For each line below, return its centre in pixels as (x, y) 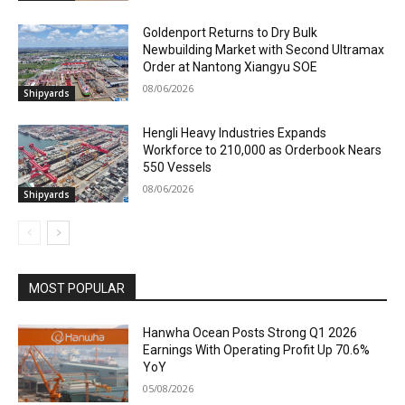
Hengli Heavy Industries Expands (235, 133)
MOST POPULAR (77, 288)
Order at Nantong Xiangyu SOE (231, 66)
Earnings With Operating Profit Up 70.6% (257, 349)
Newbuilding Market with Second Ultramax (264, 49)
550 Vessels (178, 168)
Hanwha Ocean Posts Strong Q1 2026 (250, 332)
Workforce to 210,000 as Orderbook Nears (263, 151)
